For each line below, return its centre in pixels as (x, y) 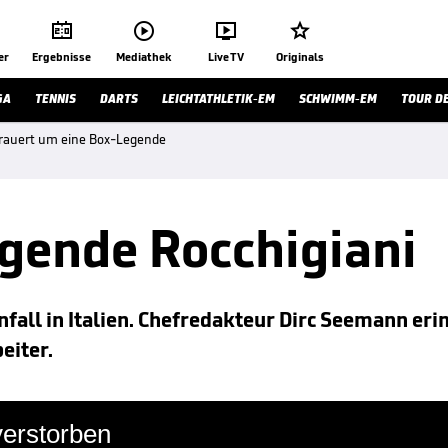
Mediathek (143, 56)
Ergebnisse (61, 56)
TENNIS (55, 98)
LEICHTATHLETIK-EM (218, 98)
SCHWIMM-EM (338, 98)
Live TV (225, 56)
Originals (300, 56)
